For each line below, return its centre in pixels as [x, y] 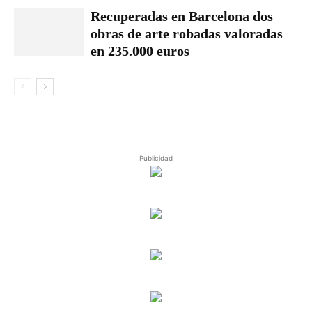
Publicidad [156, 158]
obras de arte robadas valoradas [187, 33]
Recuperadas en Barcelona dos [182, 16]
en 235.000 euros [140, 51]
